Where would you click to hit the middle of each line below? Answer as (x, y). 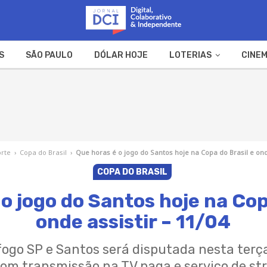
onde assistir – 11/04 (133, 221)
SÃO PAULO (49, 55)
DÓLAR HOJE (121, 55)
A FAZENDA (95, 83)
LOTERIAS (190, 55)
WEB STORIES (168, 83)
